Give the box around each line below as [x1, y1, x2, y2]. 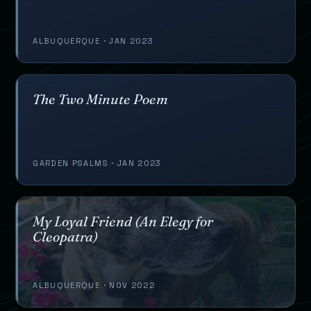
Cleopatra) [33, 227, 99, 245]
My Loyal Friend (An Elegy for [33, 212, 214, 230]
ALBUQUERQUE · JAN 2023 [33, 35, 153, 46]
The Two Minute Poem [33, 90, 169, 108]
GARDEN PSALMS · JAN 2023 [33, 158, 162, 168]
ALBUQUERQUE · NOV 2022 [33, 280, 155, 290]
